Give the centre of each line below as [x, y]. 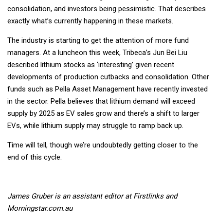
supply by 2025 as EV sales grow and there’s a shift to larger [103, 114]
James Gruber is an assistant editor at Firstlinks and [92, 196]
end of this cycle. [35, 157]
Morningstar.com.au [40, 209]
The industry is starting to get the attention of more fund [98, 41]
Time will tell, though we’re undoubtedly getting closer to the [103, 145]
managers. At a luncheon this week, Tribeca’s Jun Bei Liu [97, 53]
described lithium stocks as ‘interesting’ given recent [91, 65]
